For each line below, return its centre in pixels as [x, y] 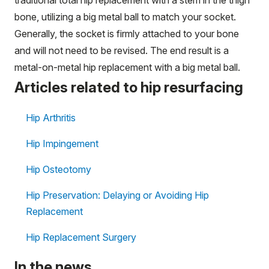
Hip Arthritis [51, 117]
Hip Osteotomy [59, 169]
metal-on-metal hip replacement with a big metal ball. [127, 67]
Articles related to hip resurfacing [129, 87]
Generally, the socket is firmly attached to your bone [127, 33]
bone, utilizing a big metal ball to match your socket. [125, 17]
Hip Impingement [62, 143]
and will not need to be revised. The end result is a [122, 50]
